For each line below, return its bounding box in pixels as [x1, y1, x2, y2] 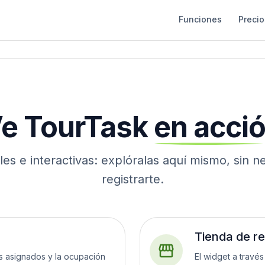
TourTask [23, 109, 148, 144]
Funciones [179, 14, 222, 24]
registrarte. [101, 172, 164, 186]
